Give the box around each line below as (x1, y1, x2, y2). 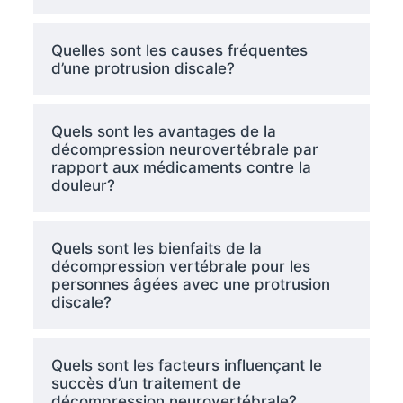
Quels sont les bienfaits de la (50, 239, 262, 258)
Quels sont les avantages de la (50, 122, 276, 141)
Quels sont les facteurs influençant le (50, 356, 322, 375)
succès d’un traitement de (50, 374, 241, 393)
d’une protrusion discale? (50, 59, 235, 78)
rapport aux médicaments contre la (50, 158, 311, 177)
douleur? (50, 176, 115, 195)
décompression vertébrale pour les (50, 257, 310, 276)
